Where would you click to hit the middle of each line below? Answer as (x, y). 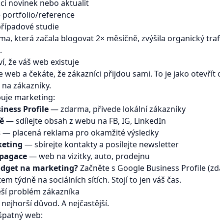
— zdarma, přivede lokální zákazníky (117, 109)
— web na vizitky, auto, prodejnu (88, 156)
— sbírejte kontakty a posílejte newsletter (101, 144)
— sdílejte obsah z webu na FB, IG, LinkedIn (85, 121)
